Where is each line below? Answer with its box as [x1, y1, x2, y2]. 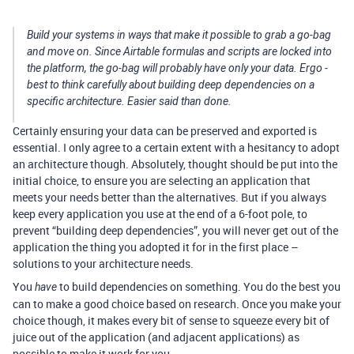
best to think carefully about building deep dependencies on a [27, 78, 314, 91]
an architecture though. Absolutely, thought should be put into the [13, 156, 337, 171]
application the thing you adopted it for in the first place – [13, 239, 299, 254]
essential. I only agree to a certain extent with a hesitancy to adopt [13, 140, 340, 155]
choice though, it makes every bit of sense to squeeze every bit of [13, 313, 330, 328]
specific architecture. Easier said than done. [27, 95, 232, 107]
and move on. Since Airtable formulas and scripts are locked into [27, 45, 332, 58]
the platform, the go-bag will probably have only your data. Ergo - [27, 62, 328, 74]
